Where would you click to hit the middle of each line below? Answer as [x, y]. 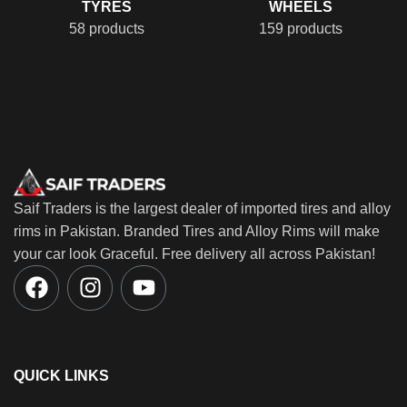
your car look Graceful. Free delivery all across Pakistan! [194, 253]
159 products [301, 29]
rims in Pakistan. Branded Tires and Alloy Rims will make [197, 231]
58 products [106, 29]
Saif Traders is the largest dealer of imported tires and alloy [202, 208]
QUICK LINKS [61, 375]
